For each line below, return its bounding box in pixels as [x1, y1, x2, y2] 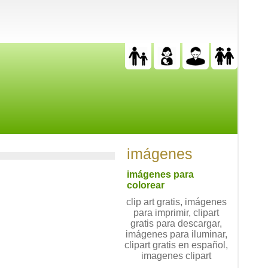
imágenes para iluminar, [125, 229, 227, 239]
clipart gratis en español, [124, 240, 228, 250]
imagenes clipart [141, 251, 211, 261]
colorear [127, 180, 165, 190]
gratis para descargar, [130, 218, 222, 229]
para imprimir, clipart [133, 208, 219, 218]
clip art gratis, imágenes [126, 197, 227, 207]
